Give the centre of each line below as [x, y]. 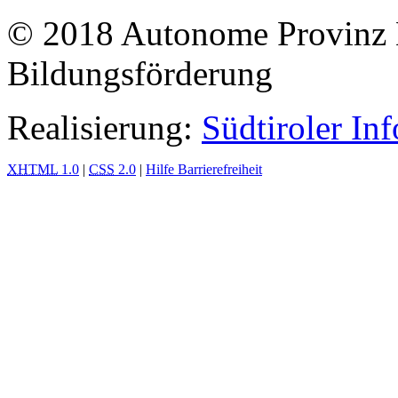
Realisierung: [104, 128]
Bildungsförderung [140, 74]
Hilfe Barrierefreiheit [204, 170]
